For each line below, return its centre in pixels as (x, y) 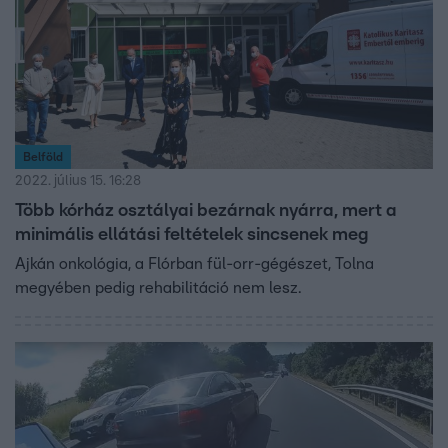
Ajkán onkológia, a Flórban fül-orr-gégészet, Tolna (194, 263)
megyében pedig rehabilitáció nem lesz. (158, 287)
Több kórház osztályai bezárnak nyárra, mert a (206, 210)
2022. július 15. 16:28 (78, 180)
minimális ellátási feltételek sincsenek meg (192, 234)
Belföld (43, 156)
